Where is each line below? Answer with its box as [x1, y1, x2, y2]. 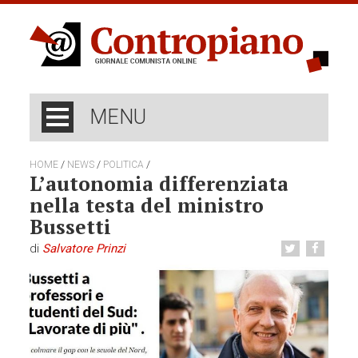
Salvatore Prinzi [42, 241, 126, 257]
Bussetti [30, 213, 112, 241]
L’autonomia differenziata [30, 170, 289, 197]
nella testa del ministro [30, 192, 265, 219]
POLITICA [103, 159, 145, 171]
